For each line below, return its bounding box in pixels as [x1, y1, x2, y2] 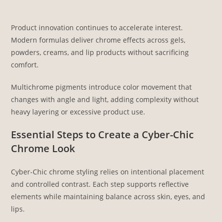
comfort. [11, 60, 39, 70]
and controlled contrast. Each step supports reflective [11, 179, 189, 189]
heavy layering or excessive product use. [11, 107, 146, 117]
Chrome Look [11, 142, 75, 156]
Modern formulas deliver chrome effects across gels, [11, 35, 186, 45]
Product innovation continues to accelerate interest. [11, 23, 183, 33]
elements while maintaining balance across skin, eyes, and [11, 192, 206, 202]
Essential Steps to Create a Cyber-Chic [11, 128, 194, 142]
